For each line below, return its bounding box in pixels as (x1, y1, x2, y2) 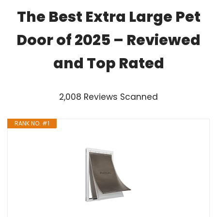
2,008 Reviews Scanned (59, 91, 158, 103)
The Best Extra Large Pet (16, 6, 201, 27)
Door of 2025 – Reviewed (16, 30, 201, 50)
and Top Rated (53, 53, 164, 74)
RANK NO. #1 (15, 119, 49, 127)
